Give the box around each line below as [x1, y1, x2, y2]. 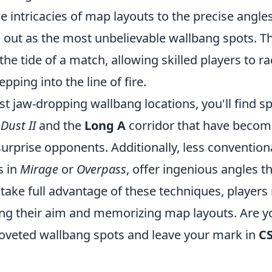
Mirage [20, 161, 58, 178]
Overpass [76, 161, 126, 178]
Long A [84, 117, 126, 134]
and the [36, 117, 84, 134]
